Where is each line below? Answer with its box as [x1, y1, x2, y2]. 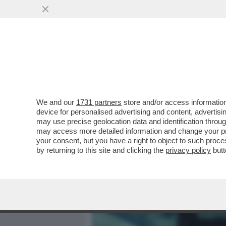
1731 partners [76, 98, 122, 106]
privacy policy [165, 146, 211, 154]
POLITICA [185, 58, 220, 70]
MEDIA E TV [129, 58, 172, 70]
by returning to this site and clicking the [36, 146, 165, 154]
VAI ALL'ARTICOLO [107, 132, 179, 141]
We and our [36, 98, 76, 106]
